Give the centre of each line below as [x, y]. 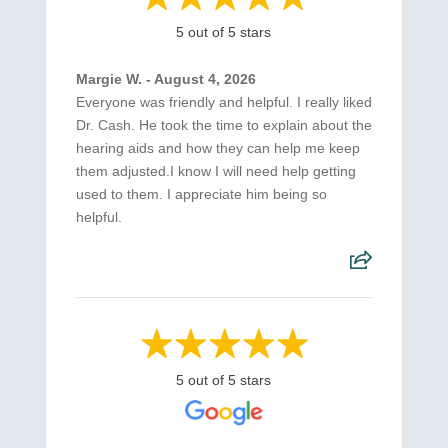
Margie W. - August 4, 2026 [165, 79]
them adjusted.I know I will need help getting [215, 171]
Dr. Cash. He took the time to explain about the [223, 125]
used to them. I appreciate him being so [201, 194]
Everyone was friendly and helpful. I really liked [223, 102]
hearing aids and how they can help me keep [217, 148]
